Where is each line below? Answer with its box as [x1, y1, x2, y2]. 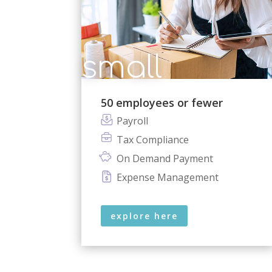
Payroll [116, 114, 148, 127]
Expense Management [116, 170, 219, 184]
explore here [110, 209, 178, 222]
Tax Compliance [116, 132, 189, 146]
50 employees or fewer [101, 95, 223, 110]
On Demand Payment [116, 151, 213, 165]
